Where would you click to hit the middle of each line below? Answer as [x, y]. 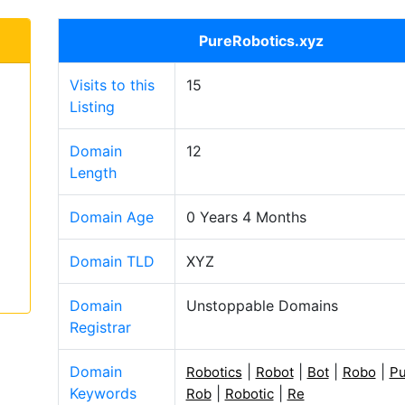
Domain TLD [112, 261]
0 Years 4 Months [246, 217]
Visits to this [112, 85]
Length [93, 173]
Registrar [100, 327]
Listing [92, 107]
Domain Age [111, 217]
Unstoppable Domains [262, 306]
